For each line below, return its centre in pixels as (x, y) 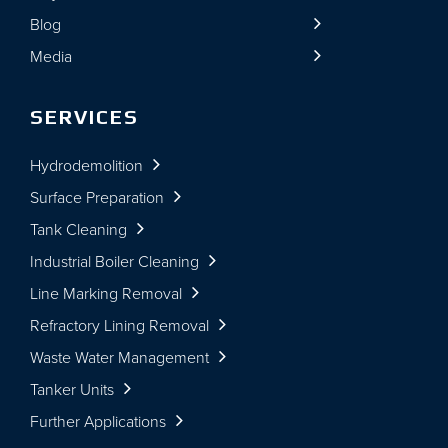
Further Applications (98, 421)
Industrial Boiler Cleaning (114, 261)
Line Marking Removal (106, 293)
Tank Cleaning (78, 229)
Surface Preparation (97, 197)
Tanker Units (72, 389)
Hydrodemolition (86, 165)
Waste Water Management (119, 357)
